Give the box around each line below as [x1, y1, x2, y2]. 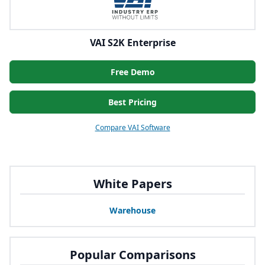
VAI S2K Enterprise [89, 35, 176, 49]
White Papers [93, 175, 172, 192]
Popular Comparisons [69, 246, 196, 263]
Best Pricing [108, 96, 157, 108]
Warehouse [109, 204, 156, 216]
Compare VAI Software [95, 122, 170, 132]
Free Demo [110, 66, 155, 77]
